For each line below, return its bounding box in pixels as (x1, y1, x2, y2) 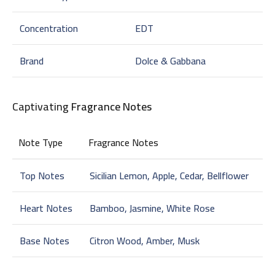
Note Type (18, 133, 63, 152)
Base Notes (20, 231, 69, 250)
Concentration (20, 18, 78, 37)
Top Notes (20, 166, 64, 185)
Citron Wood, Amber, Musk (90, 231, 199, 250)
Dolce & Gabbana (135, 51, 206, 70)
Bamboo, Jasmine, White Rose (90, 198, 215, 217)
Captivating (12, 96, 71, 117)
